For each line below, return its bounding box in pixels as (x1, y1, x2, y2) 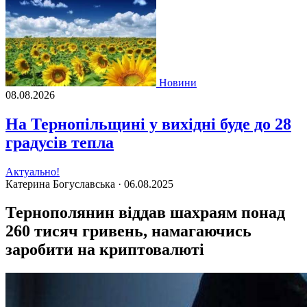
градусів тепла (5, 133, 114, 151)
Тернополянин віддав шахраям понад (5, 204, 285, 222)
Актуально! (5, 165, 60, 177)
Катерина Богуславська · (5, 177, 124, 190)
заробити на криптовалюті (5, 241, 204, 259)
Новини (159, 76, 197, 88)
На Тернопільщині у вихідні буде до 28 (5, 114, 291, 133)
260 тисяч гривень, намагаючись (5, 222, 251, 241)
